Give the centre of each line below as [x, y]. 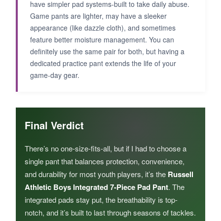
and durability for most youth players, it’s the [96, 174]
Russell [181, 174]
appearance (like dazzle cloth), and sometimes [103, 28]
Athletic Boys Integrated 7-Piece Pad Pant [96, 187]
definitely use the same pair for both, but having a [107, 52]
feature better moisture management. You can [102, 40]
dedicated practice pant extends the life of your [103, 63]
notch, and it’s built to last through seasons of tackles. [110, 213]
